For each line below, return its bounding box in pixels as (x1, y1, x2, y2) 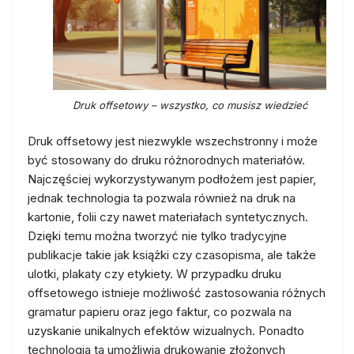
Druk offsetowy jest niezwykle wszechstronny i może (28, 134, 318, 149)
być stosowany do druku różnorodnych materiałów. (28, 153, 305, 168)
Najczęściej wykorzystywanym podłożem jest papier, (28, 171, 316, 186)
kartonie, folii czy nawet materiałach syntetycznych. (28, 209, 308, 224)
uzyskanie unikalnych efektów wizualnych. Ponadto (28, 323, 304, 338)
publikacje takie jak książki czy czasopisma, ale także (28, 247, 316, 262)
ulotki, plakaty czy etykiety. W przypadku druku (28, 266, 281, 281)
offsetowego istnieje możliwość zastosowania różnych (28, 285, 326, 300)
